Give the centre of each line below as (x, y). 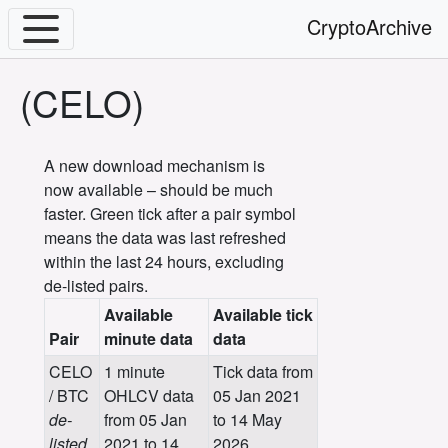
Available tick (263, 314)
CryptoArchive (369, 26)
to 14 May (247, 419)
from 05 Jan (145, 419)
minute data (148, 338)
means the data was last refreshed (165, 237)
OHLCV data (149, 395)
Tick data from (263, 371)
